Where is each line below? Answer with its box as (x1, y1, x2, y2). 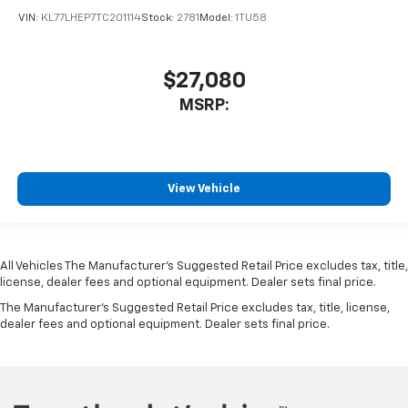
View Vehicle (168, 182, 240, 195)
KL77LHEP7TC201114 (41, 12, 141, 24)
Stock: (141, 12, 177, 24)
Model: (199, 12, 235, 24)
